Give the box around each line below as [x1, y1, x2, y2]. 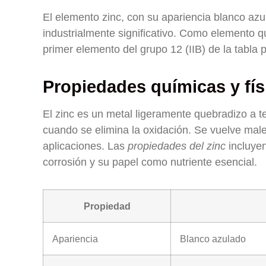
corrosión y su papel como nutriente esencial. [43, 156, 257, 168]
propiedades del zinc [128, 140, 226, 152]
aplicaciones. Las [43, 140, 128, 152]
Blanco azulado [180, 233, 246, 244]
